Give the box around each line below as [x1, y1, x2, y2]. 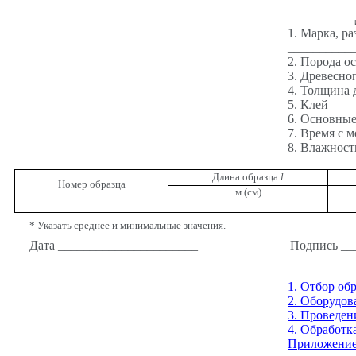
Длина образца [212, 171, 281, 184]
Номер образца [57, 178, 126, 191]
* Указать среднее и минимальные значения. [29, 219, 226, 232]
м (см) [234, 186, 261, 199]
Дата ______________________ [29, 238, 198, 253]
